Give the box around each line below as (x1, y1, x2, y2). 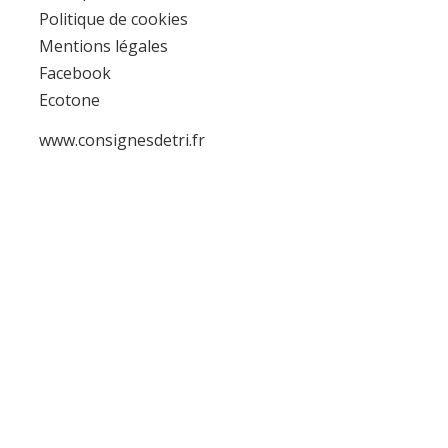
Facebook (39, 61, 111, 84)
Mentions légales (39, 34, 168, 57)
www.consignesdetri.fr (39, 129, 205, 152)
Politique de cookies (39, 7, 188, 30)
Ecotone (39, 89, 100, 112)
